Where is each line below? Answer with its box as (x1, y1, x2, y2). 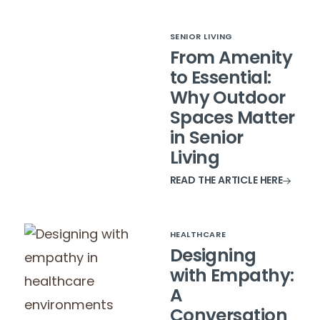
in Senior (169, 131, 244, 149)
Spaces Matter (169, 111, 295, 129)
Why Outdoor (169, 91, 286, 109)
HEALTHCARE (169, 231, 226, 240)
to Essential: (169, 71, 271, 89)
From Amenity (169, 51, 293, 69)
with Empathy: (169, 269, 294, 286)
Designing (169, 249, 256, 266)
